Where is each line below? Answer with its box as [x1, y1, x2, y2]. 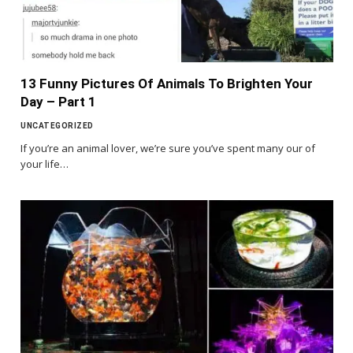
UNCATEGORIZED [20, 121, 94, 130]
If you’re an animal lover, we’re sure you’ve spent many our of [20, 140, 315, 155]
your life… [20, 156, 69, 171]
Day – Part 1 [20, 93, 96, 110]
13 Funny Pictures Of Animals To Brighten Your [20, 75, 313, 91]
